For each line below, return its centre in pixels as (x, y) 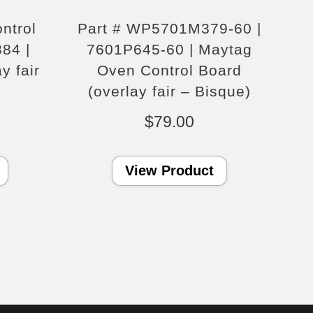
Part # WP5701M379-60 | (170, 29)
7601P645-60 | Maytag (170, 50)
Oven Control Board (170, 71)
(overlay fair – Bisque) (170, 92)
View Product (170, 171)
